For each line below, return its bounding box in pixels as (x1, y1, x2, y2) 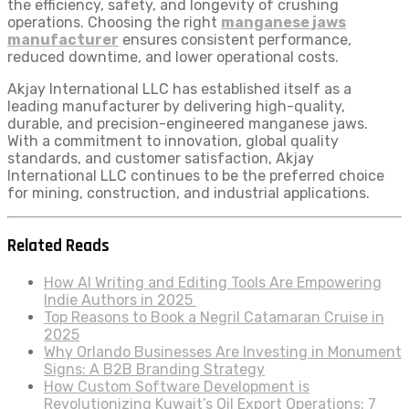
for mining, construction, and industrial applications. (7, 184, 370, 203)
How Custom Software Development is (44, 377, 309, 395)
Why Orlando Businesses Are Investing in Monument (44, 342, 402, 361)
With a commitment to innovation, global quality (7, 132, 339, 151)
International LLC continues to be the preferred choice (7, 167, 384, 185)
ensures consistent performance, (119, 31, 351, 49)
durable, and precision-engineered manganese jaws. (7, 115, 368, 133)
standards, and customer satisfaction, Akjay (7, 150, 314, 168)
